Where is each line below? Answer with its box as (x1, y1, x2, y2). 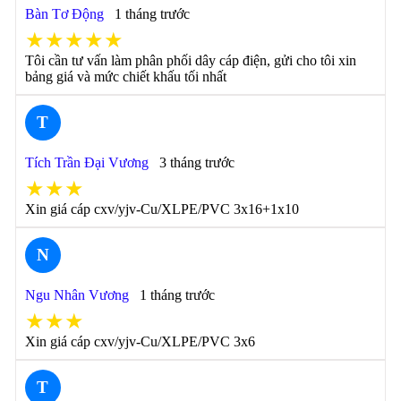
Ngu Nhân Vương (24, 287, 129, 303)
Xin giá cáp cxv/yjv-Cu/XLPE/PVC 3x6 (24, 334, 255, 349)
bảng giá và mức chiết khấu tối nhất (24, 69, 226, 84)
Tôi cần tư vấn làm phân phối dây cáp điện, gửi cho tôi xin (24, 53, 356, 68)
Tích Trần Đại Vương (24, 155, 149, 170)
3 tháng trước (158, 155, 235, 170)
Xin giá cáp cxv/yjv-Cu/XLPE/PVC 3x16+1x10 (24, 201, 299, 217)
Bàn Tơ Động (24, 6, 104, 21)
